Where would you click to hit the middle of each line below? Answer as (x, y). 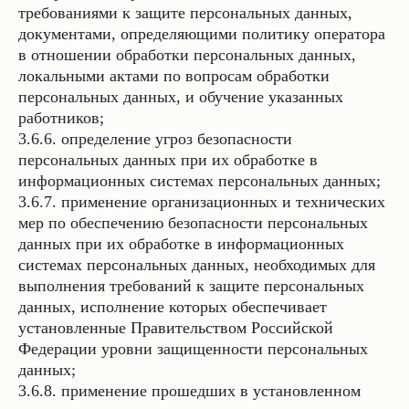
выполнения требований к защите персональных (191, 286)
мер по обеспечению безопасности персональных (193, 223)
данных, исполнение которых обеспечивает (173, 307)
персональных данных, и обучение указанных (181, 97)
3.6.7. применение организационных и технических (202, 202)
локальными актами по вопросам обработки (174, 76)
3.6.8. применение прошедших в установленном (189, 391)
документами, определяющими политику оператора (202, 34)
